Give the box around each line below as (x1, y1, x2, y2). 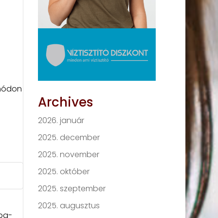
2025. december (38, 132, 100, 143)
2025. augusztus (38, 200, 100, 211)
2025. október (38, 166, 90, 177)
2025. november (38, 149, 100, 160)
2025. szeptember (38, 183, 106, 194)
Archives (38, 93, 93, 111)
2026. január (38, 115, 85, 126)
